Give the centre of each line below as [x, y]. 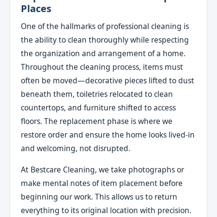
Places [36, 9]
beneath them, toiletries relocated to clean [97, 94]
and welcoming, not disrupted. [76, 148]
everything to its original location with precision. [106, 210]
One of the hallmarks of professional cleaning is [105, 26]
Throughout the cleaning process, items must [102, 67]
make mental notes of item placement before [102, 183]
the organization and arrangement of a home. [103, 54]
